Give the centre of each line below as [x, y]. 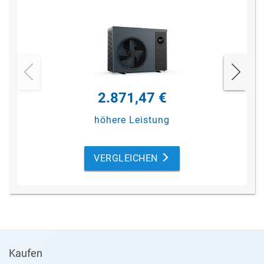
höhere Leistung [132, 120]
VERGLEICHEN [127, 158]
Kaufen [26, 253]
